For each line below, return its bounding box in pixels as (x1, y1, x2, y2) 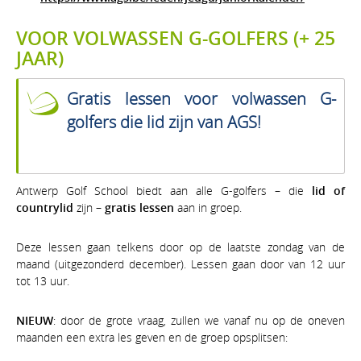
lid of (312, 182, 345, 198)
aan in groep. (174, 199, 242, 215)
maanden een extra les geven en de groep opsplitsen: (16, 329, 288, 345)
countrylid (16, 199, 73, 215)
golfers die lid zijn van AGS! (67, 110, 261, 133)
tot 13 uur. (16, 272, 69, 288)
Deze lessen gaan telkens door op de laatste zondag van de (16, 239, 345, 255)
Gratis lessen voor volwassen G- (67, 87, 336, 110)
